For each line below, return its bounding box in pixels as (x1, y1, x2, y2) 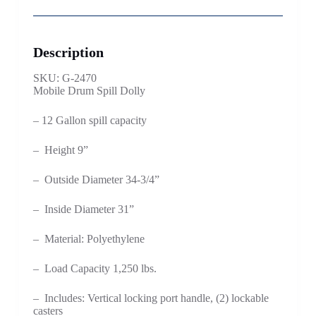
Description (32, 44, 104, 60)
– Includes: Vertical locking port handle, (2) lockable (32, 291, 269, 304)
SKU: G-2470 (32, 71, 97, 84)
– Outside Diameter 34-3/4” (32, 173, 159, 186)
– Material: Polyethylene (32, 232, 145, 245)
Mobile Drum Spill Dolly (32, 84, 145, 97)
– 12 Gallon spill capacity (32, 114, 147, 126)
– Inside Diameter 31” (32, 202, 134, 215)
